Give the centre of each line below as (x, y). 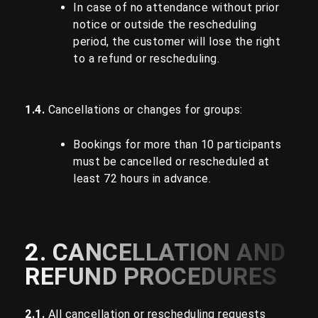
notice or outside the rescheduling (165, 24)
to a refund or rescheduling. (146, 58)
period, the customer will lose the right (177, 41)
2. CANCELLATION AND (155, 252)
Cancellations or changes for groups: (145, 109)
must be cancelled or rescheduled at (171, 162)
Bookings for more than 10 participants (177, 145)
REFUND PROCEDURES (151, 276)
